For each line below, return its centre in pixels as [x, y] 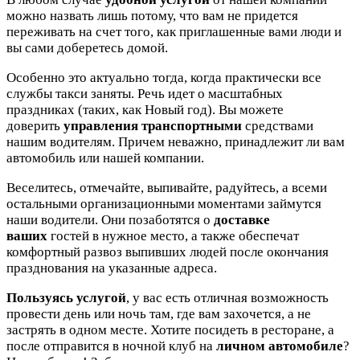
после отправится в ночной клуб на [111, 346]
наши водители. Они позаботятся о [110, 219]
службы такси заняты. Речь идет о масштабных [145, 93]
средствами [278, 125]
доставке [242, 219]
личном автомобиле [280, 346]
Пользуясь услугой [66, 297]
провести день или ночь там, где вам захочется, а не [159, 313]
